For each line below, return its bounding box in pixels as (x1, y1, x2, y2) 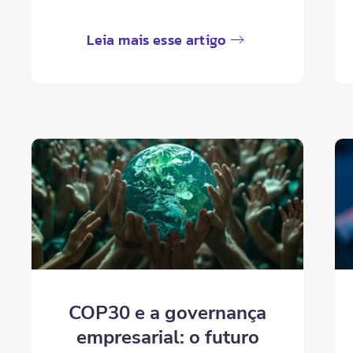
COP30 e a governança (69, 300, 267, 326)
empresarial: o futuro (76, 325, 259, 351)
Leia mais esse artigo (87, 29, 227, 51)
